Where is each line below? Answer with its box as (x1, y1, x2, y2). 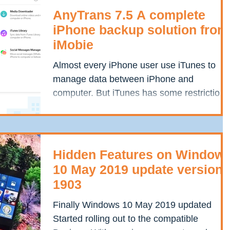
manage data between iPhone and (53, 74, 194, 85)
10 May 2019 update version (53, 162, 223, 177)
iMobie (53, 37, 93, 52)
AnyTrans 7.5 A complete (53, 8, 205, 23)
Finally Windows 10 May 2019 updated (53, 199, 212, 210)
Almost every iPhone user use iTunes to (53, 60, 216, 71)
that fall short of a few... (53, 102, 148, 112)
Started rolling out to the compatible (53, 213, 198, 224)
